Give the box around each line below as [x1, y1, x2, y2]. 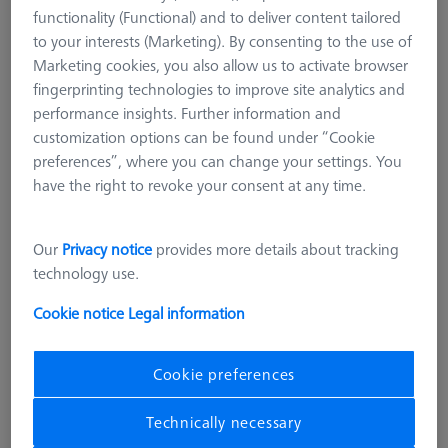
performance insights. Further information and [33, 102, 342, 125]
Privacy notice [62, 238, 153, 261]
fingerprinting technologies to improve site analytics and [33, 78, 406, 101]
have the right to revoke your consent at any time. [33, 174, 367, 197]
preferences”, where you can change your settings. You [33, 150, 403, 173]
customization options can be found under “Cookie [33, 126, 376, 149]
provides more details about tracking [152, 238, 400, 261]
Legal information [128, 302, 246, 325]
